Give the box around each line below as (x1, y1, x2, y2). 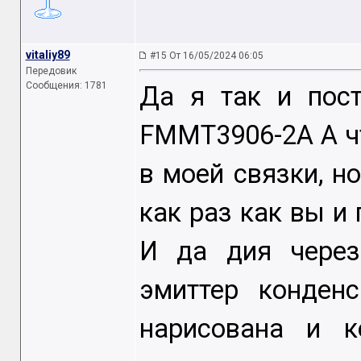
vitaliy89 (25, 48, 70, 61)
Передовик (25, 65, 77, 77)
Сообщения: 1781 (25, 80, 107, 91)
